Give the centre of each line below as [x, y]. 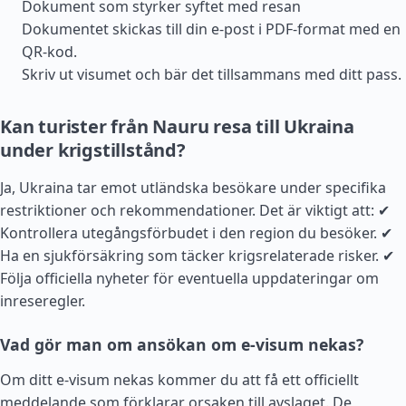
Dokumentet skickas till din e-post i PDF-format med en [211, 29]
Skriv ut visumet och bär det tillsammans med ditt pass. [212, 74]
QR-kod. [49, 52]
